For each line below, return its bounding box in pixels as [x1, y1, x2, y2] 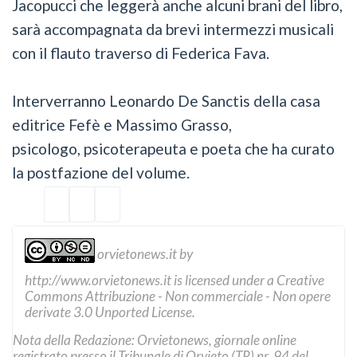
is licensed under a [171, 271, 277, 288]
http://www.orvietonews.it [25, 271, 171, 288]
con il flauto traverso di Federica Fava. [12, 43, 269, 62]
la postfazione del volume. [12, 163, 190, 182]
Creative [277, 271, 324, 288]
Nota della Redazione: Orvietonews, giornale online [13, 331, 296, 348]
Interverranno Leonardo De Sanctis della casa [12, 91, 320, 110]
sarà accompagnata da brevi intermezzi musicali [12, 19, 334, 38]
